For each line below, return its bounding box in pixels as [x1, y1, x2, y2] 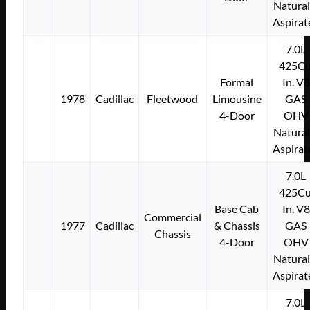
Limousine [212, 91, 262, 105]
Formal [220, 75, 254, 89]
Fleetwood [147, 91, 199, 105]
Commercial [143, 210, 201, 224]
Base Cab [215, 201, 259, 215]
